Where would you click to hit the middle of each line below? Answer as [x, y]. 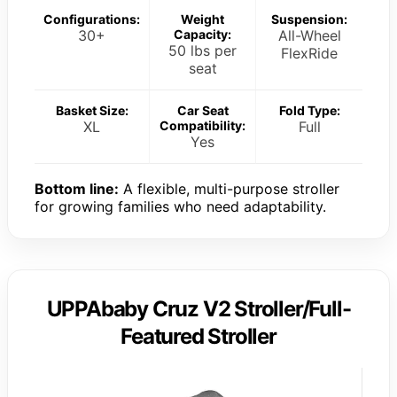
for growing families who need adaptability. [180, 206]
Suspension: [309, 19]
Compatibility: [202, 125]
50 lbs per [202, 50]
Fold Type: [309, 110]
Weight [202, 19]
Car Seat [202, 110]
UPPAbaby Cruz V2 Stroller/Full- [198, 308]
